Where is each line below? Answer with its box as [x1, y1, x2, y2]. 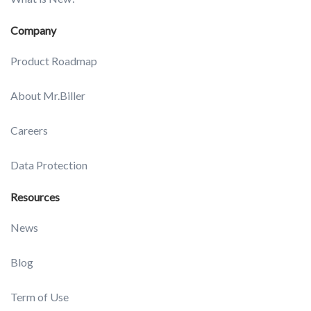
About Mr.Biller [10, 89, 85, 103]
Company [10, 24, 56, 37]
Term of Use [10, 290, 69, 304]
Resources [10, 190, 60, 204]
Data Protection [10, 158, 87, 172]
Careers [10, 124, 48, 137]
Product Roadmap [10, 54, 97, 68]
